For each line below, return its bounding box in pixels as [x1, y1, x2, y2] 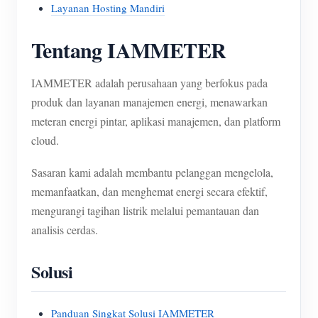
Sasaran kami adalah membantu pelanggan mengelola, [31, 165, 273, 180]
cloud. [31, 133, 59, 148]
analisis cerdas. [31, 222, 98, 237]
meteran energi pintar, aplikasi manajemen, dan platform [31, 114, 280, 128]
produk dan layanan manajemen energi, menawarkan [31, 94, 268, 109]
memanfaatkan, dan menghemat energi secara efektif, [31, 184, 268, 199]
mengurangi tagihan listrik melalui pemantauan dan [31, 203, 259, 218]
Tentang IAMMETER [31, 34, 226, 65]
